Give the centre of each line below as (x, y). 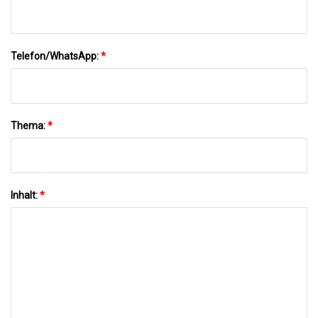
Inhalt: (25, 195)
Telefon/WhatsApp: (56, 56)
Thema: (29, 125)
